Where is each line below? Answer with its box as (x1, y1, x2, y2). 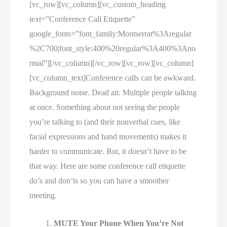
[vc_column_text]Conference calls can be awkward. (29, 73, 196, 83)
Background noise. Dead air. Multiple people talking (29, 88, 197, 97)
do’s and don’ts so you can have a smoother (29, 176, 169, 185)
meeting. (29, 191, 57, 200)
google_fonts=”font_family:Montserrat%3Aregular (29, 29, 192, 39)
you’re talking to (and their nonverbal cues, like (29, 118, 181, 127)
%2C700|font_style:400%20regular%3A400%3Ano (29, 44, 196, 53)
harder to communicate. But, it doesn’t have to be (29, 147, 187, 156)
